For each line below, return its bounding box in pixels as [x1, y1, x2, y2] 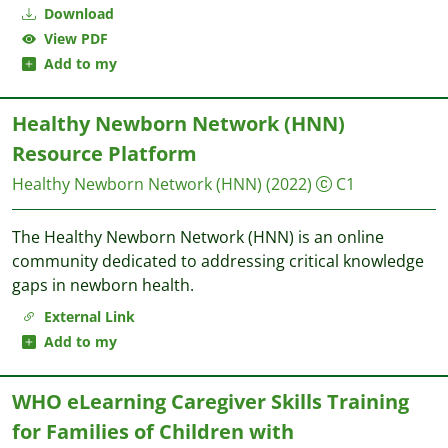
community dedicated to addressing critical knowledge [12, 250, 424, 272]
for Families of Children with [12, 418, 294, 445]
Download [40, 4, 114, 23]
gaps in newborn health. [12, 274, 194, 296]
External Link [36, 307, 135, 326]
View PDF [36, 29, 108, 48]
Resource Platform [12, 140, 197, 167]
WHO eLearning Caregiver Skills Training [12, 388, 409, 415]
